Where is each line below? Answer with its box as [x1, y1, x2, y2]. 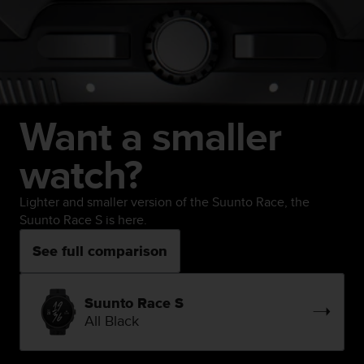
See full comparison [32, 241, 167, 260]
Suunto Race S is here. [19, 210, 147, 229]
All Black [84, 310, 139, 331]
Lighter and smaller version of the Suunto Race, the [19, 192, 310, 211]
